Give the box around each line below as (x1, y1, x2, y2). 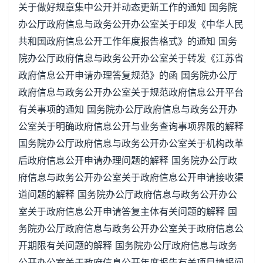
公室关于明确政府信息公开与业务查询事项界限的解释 (18, 120, 244, 132)
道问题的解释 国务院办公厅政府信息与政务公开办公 (18, 188, 237, 200)
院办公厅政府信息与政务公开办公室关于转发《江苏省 (18, 52, 244, 64)
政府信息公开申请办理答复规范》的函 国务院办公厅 (18, 69, 237, 81)
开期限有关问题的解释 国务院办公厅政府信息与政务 (18, 240, 237, 251)
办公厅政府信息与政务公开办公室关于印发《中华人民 (18, 18, 244, 30)
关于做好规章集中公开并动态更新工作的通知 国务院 (18, 1, 237, 13)
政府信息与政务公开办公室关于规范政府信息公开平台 (18, 86, 244, 98)
